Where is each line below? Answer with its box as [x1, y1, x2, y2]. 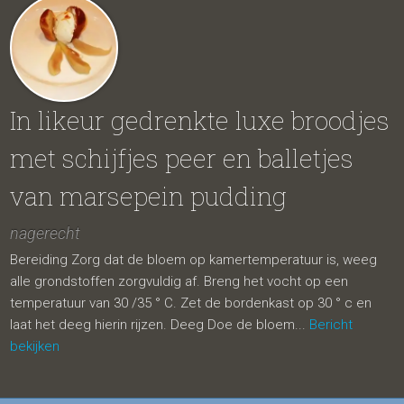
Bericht [309, 317, 353, 333]
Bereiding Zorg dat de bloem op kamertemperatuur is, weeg [10, 252, 378, 268]
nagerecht [10, 224, 81, 243]
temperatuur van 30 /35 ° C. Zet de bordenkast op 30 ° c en [10, 295, 372, 311]
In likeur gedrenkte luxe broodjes [10, 104, 390, 137]
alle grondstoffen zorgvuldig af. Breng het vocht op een [10, 273, 349, 289]
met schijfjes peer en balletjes [10, 142, 354, 175]
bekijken [10, 338, 60, 354]
